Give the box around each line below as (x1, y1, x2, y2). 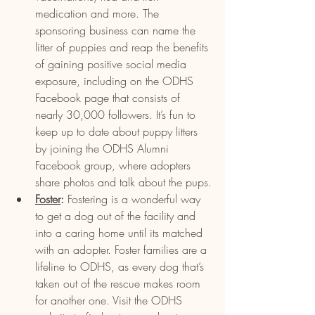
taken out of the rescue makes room (35, 276, 204, 291)
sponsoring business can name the (35, 22, 199, 38)
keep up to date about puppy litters (35, 124, 201, 139)
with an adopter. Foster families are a (35, 242, 210, 257)
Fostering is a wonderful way (64, 191, 204, 207)
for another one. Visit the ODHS (35, 292, 186, 308)
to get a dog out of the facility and (35, 208, 199, 224)
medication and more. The (35, 6, 162, 21)
